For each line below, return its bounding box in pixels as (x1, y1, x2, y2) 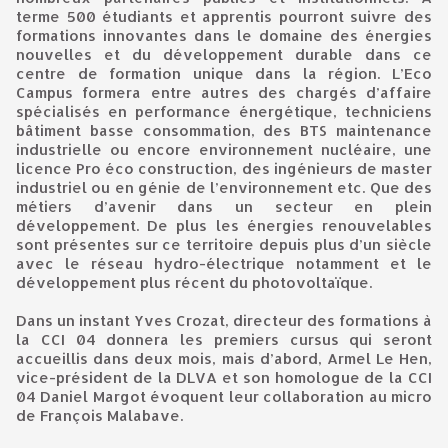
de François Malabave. (16, 406, 183, 426)
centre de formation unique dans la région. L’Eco (16, 64, 432, 84)
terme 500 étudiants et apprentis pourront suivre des (16, 7, 432, 27)
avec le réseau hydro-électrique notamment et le (16, 254, 432, 274)
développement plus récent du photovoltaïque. (16, 273, 372, 293)
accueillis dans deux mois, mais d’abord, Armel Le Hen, (16, 349, 432, 369)
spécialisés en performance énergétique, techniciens (16, 102, 432, 122)
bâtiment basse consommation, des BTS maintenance (16, 121, 432, 141)
